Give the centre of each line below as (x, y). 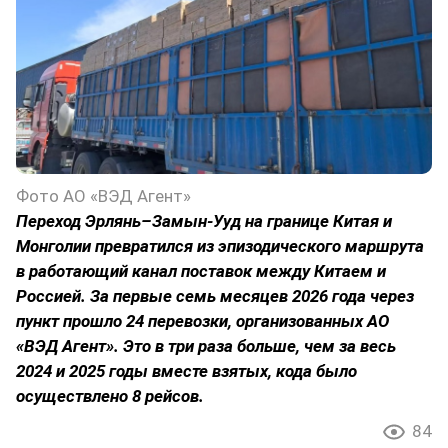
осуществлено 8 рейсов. (110, 395)
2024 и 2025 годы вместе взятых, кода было (186, 370)
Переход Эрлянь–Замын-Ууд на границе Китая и (204, 220)
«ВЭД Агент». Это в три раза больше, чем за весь (206, 345)
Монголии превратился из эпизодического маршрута (220, 245)
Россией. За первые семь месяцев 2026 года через (215, 295)
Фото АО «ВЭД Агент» (103, 195)
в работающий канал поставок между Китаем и (201, 270)
